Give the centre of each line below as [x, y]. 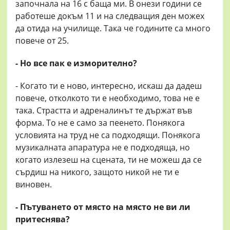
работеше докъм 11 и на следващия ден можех [110, 16]
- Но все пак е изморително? [76, 63]
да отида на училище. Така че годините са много [113, 28]
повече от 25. [42, 41]
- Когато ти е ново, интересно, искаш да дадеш [109, 86]
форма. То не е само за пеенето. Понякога [100, 123]
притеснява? [43, 219]
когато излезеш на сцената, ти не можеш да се [109, 160]
